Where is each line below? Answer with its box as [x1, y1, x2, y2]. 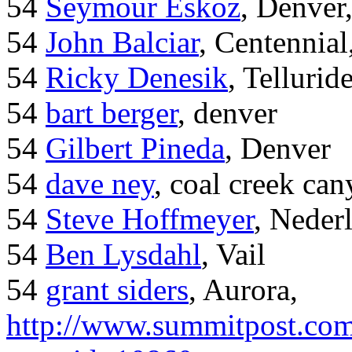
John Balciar [46, 25, 199, 60]
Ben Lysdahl [46, 237, 201, 272]
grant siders [46, 273, 189, 307]
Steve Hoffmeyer [46, 202, 254, 236]
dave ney [46, 167, 154, 201]
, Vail [201, 237, 266, 272]
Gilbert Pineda [46, 131, 225, 166]
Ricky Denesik [46, 60, 228, 95]
